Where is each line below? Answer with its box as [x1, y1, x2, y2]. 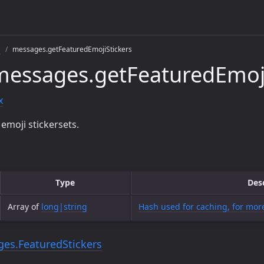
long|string [41, 201, 87, 212]
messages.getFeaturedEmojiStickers [12, 44, 132, 54]
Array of [8, 201, 41, 212]
